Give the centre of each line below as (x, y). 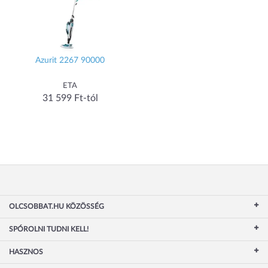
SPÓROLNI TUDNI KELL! (49, 229)
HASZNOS (26, 252)
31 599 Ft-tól (70, 98)
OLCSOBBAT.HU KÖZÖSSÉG (57, 206)
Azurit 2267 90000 (70, 60)
